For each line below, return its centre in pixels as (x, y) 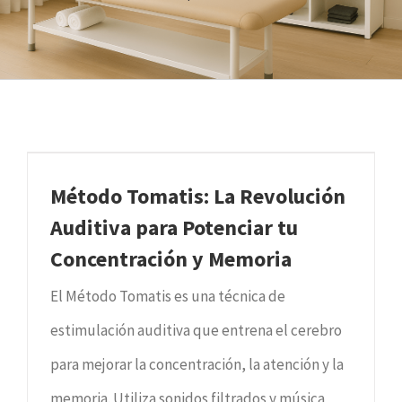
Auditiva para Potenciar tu (174, 227)
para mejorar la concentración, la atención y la (197, 364)
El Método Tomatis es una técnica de (168, 296)
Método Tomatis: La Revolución (198, 196)
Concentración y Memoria (171, 258)
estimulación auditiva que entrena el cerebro (196, 330)
